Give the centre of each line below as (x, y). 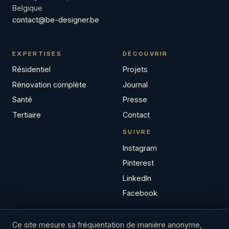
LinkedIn (137, 178)
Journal (135, 84)
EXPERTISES (37, 53)
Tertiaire (27, 114)
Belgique (27, 8)
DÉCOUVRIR (145, 53)
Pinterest (138, 163)
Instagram (140, 148)
